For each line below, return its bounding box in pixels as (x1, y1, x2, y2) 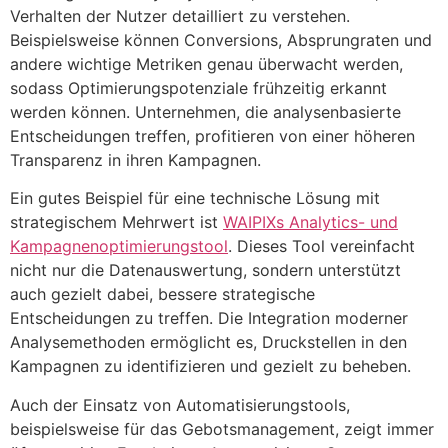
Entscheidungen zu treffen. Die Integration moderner (10, 308, 408, 329)
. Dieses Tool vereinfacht (228, 236, 415, 257)
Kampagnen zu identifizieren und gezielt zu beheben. (10, 356, 411, 377)
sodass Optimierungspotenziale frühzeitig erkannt (10, 77, 387, 98)
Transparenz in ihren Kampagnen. (10, 149, 261, 170)
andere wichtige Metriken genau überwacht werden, (10, 53, 403, 74)
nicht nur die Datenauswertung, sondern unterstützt (10, 260, 401, 281)
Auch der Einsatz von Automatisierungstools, (10, 394, 350, 415)
